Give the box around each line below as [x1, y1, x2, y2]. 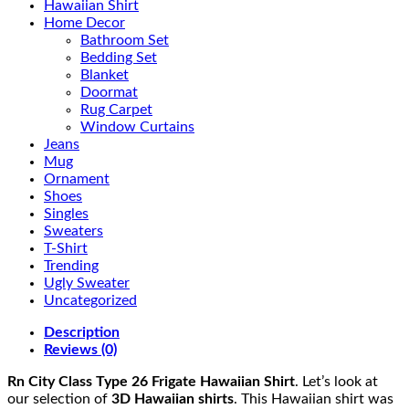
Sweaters [44, 223, 103, 238]
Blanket [80, 67, 129, 82]
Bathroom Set [80, 32, 169, 47]
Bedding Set [80, 49, 157, 65]
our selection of [7, 391, 111, 406]
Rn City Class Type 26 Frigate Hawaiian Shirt [7, 373, 295, 389]
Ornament [44, 171, 110, 186]
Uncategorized [44, 292, 137, 308]
